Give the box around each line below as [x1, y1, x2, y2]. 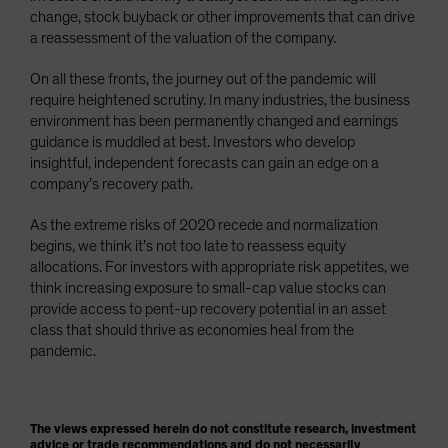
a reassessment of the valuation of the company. [30, 29, 336, 46]
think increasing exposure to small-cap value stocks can [30, 279, 386, 296]
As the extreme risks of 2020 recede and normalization [30, 216, 378, 233]
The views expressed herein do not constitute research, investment [30, 422, 416, 436]
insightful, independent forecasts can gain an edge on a [30, 154, 379, 171]
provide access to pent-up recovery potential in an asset [30, 300, 386, 317]
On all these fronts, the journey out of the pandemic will [30, 70, 376, 87]
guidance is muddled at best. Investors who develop [30, 133, 355, 150]
